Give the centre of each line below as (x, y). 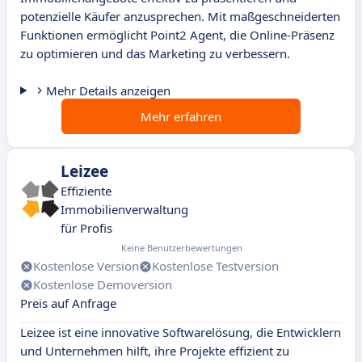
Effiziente (86, 191)
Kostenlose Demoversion (103, 285)
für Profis (86, 228)
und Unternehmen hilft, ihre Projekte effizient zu (155, 351)
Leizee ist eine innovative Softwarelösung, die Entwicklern (181, 333)
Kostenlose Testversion (215, 266)
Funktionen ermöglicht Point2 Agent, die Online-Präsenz (177, 35)
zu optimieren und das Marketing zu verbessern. (155, 54)
